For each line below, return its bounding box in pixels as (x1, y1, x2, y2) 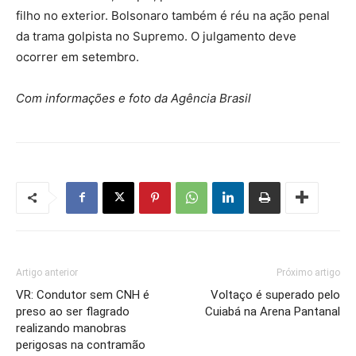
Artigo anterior (16, 266, 78, 278)
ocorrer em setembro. (16, 48, 139, 64)
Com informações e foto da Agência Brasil (16, 90, 251, 106)
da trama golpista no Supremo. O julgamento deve (16, 28, 296, 44)
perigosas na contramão (16, 337, 145, 352)
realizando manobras (16, 320, 126, 335)
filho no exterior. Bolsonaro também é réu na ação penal (16, 7, 330, 23)
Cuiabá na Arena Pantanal (205, 304, 340, 319)
